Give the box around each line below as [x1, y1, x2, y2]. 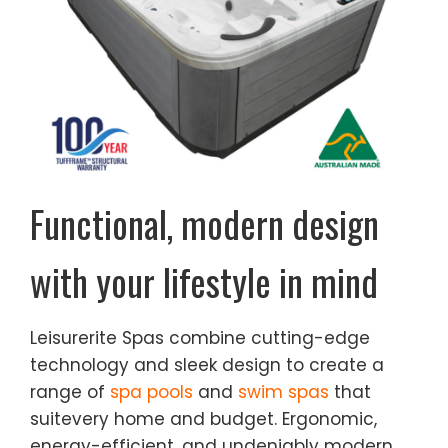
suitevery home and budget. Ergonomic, [30, 407, 377, 432]
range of [30, 380, 105, 405]
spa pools [110, 380, 193, 405]
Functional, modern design [30, 195, 379, 251]
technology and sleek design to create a [30, 353, 384, 378]
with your [30, 253, 163, 309]
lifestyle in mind [163, 253, 378, 309]
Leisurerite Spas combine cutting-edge [30, 326, 370, 351]
